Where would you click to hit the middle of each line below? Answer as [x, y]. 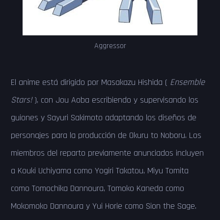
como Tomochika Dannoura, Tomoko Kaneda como [97, 188]
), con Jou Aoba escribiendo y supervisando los [115, 100]
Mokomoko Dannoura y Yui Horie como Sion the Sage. [104, 206]
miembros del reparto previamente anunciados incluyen [107, 153]
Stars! [21, 100]
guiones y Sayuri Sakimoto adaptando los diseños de [104, 118]
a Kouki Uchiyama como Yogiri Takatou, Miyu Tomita [100, 171]
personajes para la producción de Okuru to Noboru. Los [106, 135]
